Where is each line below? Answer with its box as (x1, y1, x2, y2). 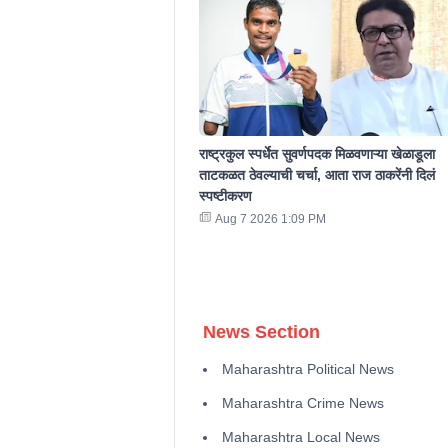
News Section (202, 322, 320, 343)
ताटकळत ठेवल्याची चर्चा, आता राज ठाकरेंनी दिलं (198, 167, 435, 184)
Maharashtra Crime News (221, 395, 384, 412)
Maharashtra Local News (221, 429, 380, 446)
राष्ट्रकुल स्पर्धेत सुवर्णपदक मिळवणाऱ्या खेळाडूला (198, 146, 435, 163)
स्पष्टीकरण (198, 188, 252, 205)
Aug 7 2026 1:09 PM (214, 212, 326, 227)
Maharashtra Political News (221, 361, 394, 378)
